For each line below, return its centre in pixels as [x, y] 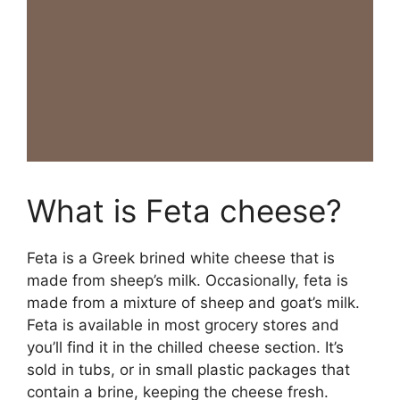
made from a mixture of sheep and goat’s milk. [193, 302]
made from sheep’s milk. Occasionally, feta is [187, 280]
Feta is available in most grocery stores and [183, 325]
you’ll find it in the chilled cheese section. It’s [185, 347]
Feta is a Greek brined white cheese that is [181, 258]
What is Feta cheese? [184, 210]
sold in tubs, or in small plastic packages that [188, 369]
